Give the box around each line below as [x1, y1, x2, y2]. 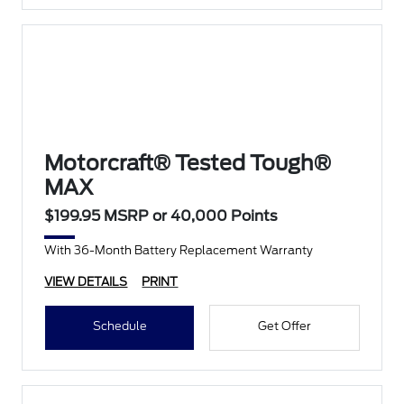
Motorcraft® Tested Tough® [44, 151, 332, 176]
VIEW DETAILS [44, 275, 128, 289]
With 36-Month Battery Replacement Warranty [44, 243, 314, 257]
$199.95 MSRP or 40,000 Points [44, 207, 279, 225]
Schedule [92, 319, 147, 333]
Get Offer [257, 319, 311, 333]
